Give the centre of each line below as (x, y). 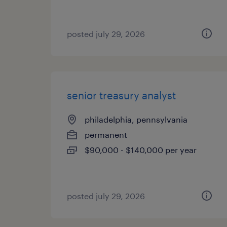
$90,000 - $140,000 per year (141, 150)
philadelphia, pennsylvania (136, 119)
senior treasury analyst (121, 95)
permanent (106, 135)
